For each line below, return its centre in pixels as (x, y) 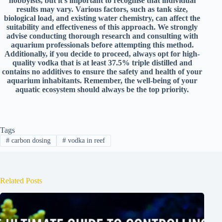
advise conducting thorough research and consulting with (102, 36)
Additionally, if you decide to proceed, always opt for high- (102, 54)
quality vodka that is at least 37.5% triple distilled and (102, 62)
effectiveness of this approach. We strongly (127, 27)
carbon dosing (30, 141)
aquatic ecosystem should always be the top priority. (102, 89)
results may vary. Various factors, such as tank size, (102, 9)
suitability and (30, 27)
